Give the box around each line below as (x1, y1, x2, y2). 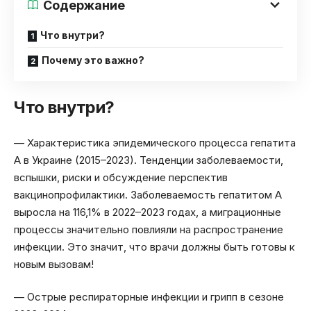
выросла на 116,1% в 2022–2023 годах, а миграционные (14, 205, 281, 219)
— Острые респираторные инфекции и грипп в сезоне (14, 290, 284, 303)
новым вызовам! (14, 257, 94, 271)
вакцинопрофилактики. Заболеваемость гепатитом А (14, 187, 282, 201)
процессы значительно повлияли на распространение (14, 222, 283, 236)
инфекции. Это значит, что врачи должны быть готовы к (14, 239, 295, 253)
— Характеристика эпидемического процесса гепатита (14, 135, 296, 149)
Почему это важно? (42, 53, 144, 66)
